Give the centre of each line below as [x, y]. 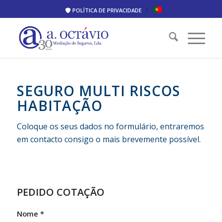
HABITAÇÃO [59, 106]
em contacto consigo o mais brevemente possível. [109, 139]
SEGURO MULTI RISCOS [98, 91]
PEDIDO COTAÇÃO [60, 192]
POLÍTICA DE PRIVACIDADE [106, 10]
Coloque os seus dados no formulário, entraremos [110, 126]
